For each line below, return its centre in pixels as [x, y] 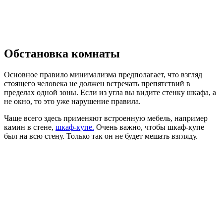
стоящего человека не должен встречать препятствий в [97, 84]
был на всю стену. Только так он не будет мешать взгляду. [101, 136]
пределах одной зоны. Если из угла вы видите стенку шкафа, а [110, 93]
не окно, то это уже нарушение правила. [72, 102]
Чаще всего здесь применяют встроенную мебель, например [106, 118]
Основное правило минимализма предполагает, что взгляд [103, 75]
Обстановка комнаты [62, 54]
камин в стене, [30, 127]
